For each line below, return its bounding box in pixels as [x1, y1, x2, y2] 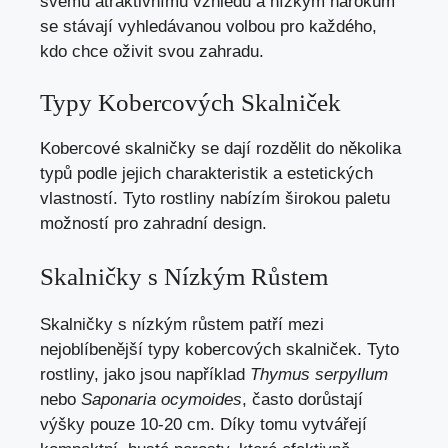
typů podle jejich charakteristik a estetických [40, 164, 373, 184]
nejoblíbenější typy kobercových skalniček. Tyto [40, 339, 399, 359]
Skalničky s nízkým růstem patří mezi [40, 314, 324, 334]
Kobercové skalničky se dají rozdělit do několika [40, 139, 401, 159]
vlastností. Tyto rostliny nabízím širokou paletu [40, 189, 390, 209]
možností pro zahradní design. [40, 214, 267, 234]
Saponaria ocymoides [81, 389, 242, 409]
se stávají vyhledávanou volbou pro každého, [40, 16, 377, 36]
